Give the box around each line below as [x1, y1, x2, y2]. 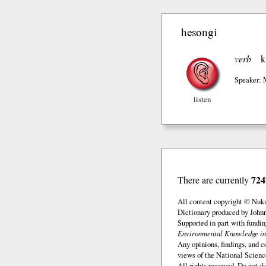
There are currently [177, 173, 251, 186]
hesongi [181, 23, 217, 41]
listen [193, 94, 211, 105]
